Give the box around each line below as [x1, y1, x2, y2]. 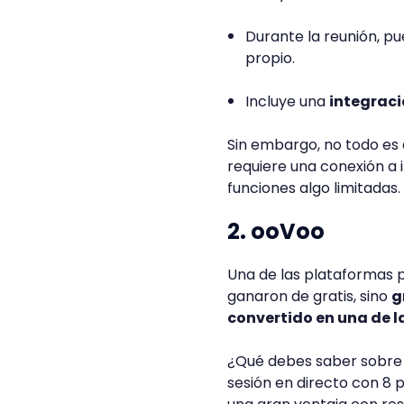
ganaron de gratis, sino [227, 286, 391, 307]
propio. [245, 48, 295, 69]
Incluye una [245, 91, 329, 112]
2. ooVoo [227, 216, 325, 246]
